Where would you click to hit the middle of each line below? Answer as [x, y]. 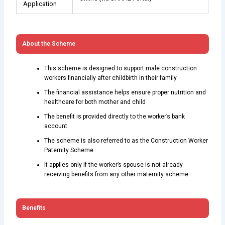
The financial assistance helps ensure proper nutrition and [125, 92]
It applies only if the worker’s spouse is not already [114, 164]
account [56, 126]
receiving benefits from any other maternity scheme [117, 174]
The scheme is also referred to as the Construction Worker [126, 140]
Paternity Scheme [69, 150]
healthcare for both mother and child [95, 102]
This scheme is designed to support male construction [121, 68]
